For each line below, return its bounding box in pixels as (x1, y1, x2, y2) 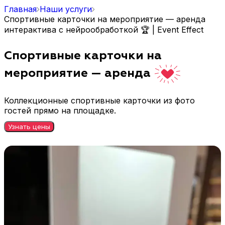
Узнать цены (8, 122, 50, 131)
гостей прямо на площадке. (4, 105, 116, 116)
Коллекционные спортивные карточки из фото (4, 95, 195, 105)
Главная (4, 4, 37, 14)
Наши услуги (40, 4, 92, 14)
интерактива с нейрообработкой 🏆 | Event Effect (4, 25, 203, 35)
